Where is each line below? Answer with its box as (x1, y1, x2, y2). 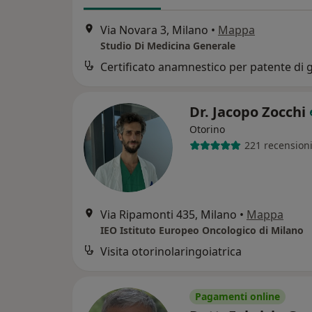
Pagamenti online (195, 289, 280, 303)
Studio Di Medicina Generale (100, 38, 235, 52)
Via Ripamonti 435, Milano (100, 206, 237, 222)
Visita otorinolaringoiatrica (100, 243, 242, 259)
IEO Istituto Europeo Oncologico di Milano (100, 223, 304, 237)
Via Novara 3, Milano (100, 22, 208, 38)
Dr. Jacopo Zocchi (189, 102, 309, 121)
